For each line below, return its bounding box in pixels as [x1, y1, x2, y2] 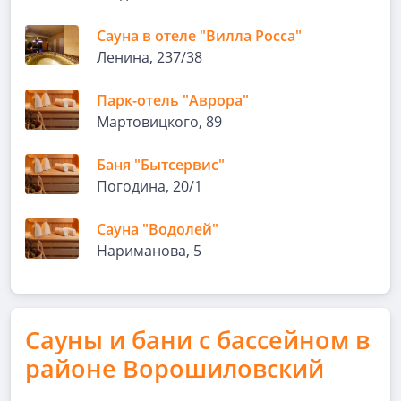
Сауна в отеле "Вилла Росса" [97, 26, 302, 46]
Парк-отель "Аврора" [97, 90, 249, 110]
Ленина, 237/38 [97, 47, 202, 67]
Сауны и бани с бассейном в [25, 323, 370, 356]
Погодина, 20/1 [97, 176, 202, 196]
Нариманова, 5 [97, 241, 201, 260]
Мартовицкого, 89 [97, 112, 222, 132]
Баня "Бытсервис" [97, 155, 225, 175]
